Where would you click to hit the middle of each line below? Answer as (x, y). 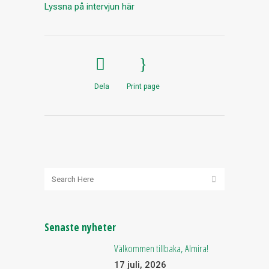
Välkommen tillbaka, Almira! (161, 248)
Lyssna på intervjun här (89, 7)
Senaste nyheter (80, 227)
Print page (143, 86)
